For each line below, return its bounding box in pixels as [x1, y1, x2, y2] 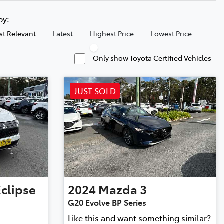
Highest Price [90, 28, 134, 38]
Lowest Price [151, 28, 192, 38]
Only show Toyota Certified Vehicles [93, 52, 211, 63]
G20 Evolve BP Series [67, 196, 146, 208]
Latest [53, 28, 73, 38]
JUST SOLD [73, 85, 116, 96]
